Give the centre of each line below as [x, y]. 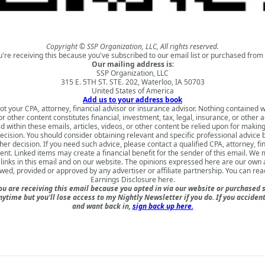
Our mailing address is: [132, 64]
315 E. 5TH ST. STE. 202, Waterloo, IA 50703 [132, 82]
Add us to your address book [132, 99]
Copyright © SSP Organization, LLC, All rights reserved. [132, 46]
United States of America [132, 91]
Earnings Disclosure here [132, 179]
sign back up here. [163, 206]
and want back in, [102, 206]
